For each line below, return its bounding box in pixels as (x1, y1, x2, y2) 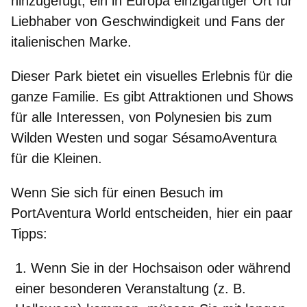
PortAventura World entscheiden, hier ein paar (11, 205, 293, 221)
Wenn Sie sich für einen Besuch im (11, 184, 223, 200)
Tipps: (11, 225, 47, 241)
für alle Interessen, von (11, 109, 155, 125)
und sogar (103, 130, 172, 145)
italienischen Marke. (11, 34, 132, 49)
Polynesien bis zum (155, 109, 272, 125)
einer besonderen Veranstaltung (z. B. (15, 280, 246, 296)
